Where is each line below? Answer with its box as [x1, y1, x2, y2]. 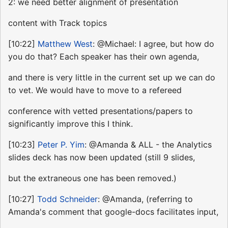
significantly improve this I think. [8, 118, 133, 129]
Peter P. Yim [38, 139, 84, 150]
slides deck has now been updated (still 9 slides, [8, 152, 195, 162]
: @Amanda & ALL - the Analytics [84, 139, 212, 150]
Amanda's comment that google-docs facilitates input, [8, 206, 218, 217]
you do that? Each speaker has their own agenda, [8, 51, 199, 62]
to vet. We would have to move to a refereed [8, 84, 182, 95]
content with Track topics [8, 17, 107, 28]
